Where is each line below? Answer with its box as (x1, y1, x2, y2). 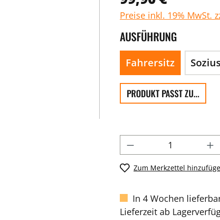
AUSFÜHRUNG (120, 28, 177, 44)
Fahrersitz (126, 56, 175, 69)
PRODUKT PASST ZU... (127, 87, 199, 100)
